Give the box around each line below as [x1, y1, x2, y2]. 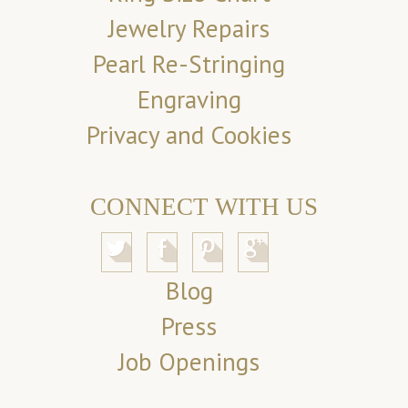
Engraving [137, 83, 241, 117]
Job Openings [118, 345, 260, 379]
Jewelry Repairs [108, 12, 270, 46]
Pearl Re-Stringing [93, 47, 286, 81]
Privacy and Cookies [87, 118, 292, 152]
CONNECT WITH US [90, 193, 318, 221]
